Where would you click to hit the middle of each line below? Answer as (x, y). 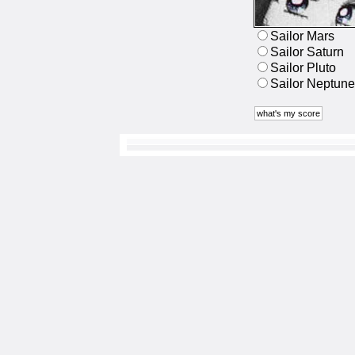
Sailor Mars (302, 36)
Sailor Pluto (303, 68)
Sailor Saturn (307, 52)
